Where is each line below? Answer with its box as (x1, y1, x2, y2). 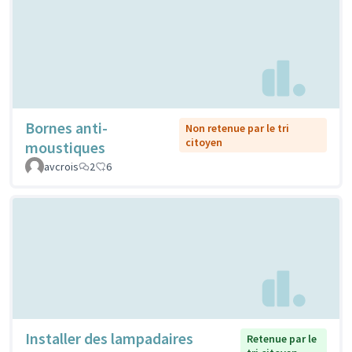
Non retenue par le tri (185, 121, 289, 136)
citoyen (185, 135, 222, 150)
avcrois (44, 159, 79, 174)
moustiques (25, 137, 105, 158)
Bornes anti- (25, 118, 108, 138)
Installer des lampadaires (25, 328, 193, 348)
